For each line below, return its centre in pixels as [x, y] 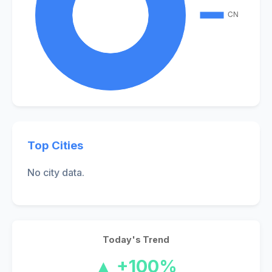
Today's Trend [136, 240]
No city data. [56, 173]
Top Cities [55, 145]
